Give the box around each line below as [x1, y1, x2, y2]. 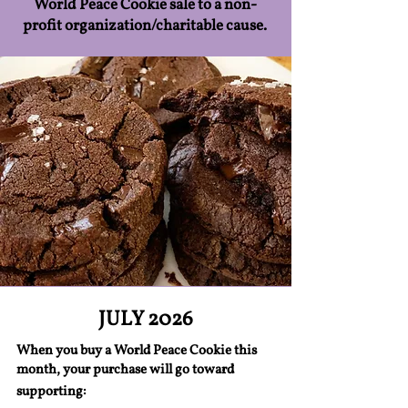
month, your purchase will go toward [16, 361, 234, 380]
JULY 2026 [98, 305, 193, 334]
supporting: [16, 382, 87, 402]
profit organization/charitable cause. [23, 15, 267, 36]
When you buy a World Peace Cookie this [16, 342, 257, 361]
